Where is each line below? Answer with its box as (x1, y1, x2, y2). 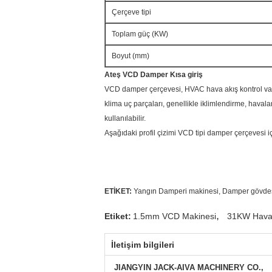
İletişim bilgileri (111, 240, 174, 250)
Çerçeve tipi (112, 8, 151, 16)
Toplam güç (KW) (112, 30, 168, 38)
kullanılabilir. (104, 114, 146, 123)
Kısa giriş (170, 70, 203, 79)
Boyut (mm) (112, 52, 149, 60)
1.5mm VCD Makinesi (133, 211, 216, 221)
